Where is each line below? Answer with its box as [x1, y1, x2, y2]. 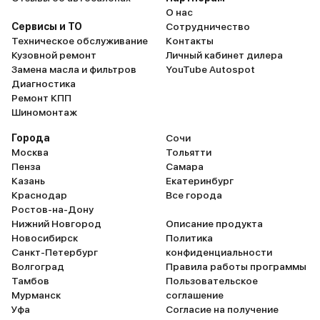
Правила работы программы [166, 261, 306, 272]
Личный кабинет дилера [166, 49, 283, 61]
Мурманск [11, 289, 61, 301]
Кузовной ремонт [11, 49, 96, 61]
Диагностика [11, 78, 76, 89]
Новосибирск [11, 232, 78, 244]
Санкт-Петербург [11, 246, 98, 258]
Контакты [166, 35, 214, 46]
